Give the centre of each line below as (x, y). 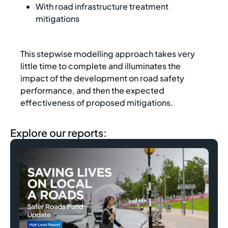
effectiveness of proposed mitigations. (97, 103)
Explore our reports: (59, 133)
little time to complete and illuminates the (101, 66)
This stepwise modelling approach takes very (108, 54)
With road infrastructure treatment (102, 7)
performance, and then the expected (92, 91)
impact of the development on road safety (102, 78)
